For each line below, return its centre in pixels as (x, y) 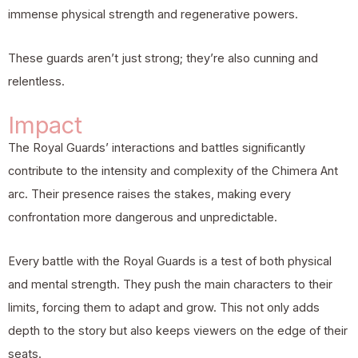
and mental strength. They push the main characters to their (170, 284)
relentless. (36, 81)
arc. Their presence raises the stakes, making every (149, 195)
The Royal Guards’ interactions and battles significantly (157, 148)
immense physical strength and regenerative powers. (153, 15)
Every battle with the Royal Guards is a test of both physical (170, 261)
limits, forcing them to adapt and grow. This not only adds (164, 307)
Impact (45, 125)
